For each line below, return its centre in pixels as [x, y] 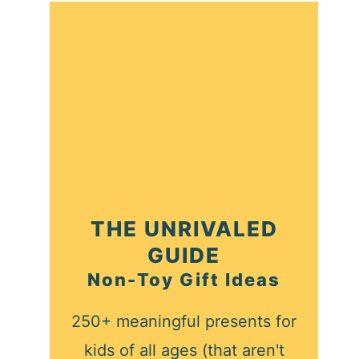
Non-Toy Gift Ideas [184, 279]
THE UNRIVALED [184, 228]
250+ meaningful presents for [184, 321]
